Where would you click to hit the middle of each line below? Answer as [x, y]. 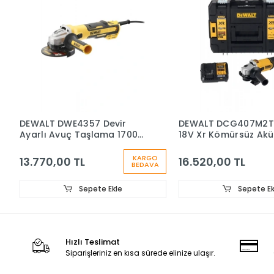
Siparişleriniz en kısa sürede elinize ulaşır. [141, 253]
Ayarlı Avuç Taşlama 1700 [79, 135]
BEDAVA [145, 165]
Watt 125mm [48, 146]
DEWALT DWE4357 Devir [73, 124]
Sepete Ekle [99, 189]
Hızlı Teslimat [93, 242]
